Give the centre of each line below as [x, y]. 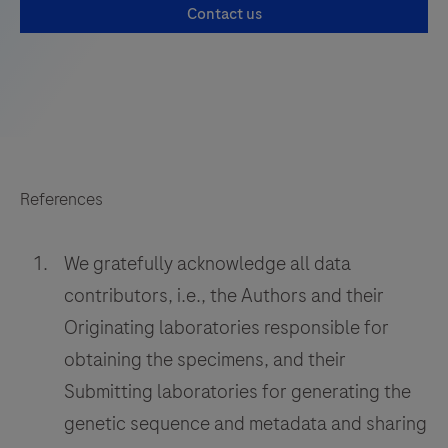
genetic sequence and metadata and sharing [245, 423]
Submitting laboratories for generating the [237, 391]
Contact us [224, 13]
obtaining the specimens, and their [205, 359]
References [61, 198]
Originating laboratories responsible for [226, 327]
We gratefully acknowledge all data [207, 263]
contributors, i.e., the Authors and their [224, 295]
